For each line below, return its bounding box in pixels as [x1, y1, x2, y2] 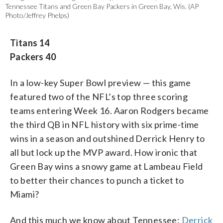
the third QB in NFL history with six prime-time [10, 119, 199, 130]
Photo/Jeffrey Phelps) [5, 11, 69, 20]
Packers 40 [10, 51, 56, 63]
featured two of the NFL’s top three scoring [10, 91, 188, 103]
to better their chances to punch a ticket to [10, 175, 184, 186]
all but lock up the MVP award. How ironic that [10, 147, 198, 158]
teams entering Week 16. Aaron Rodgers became [10, 105, 209, 116]
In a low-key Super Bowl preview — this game [10, 77, 191, 89]
